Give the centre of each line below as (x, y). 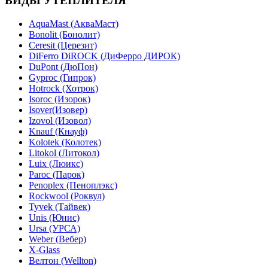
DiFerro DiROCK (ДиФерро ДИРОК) (104, 56)
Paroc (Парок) (57, 174)
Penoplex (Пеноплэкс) (73, 185)
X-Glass (44, 249)
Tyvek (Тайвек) (60, 206)
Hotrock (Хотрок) (63, 88)
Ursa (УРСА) (54, 228)
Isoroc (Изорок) (60, 99)
